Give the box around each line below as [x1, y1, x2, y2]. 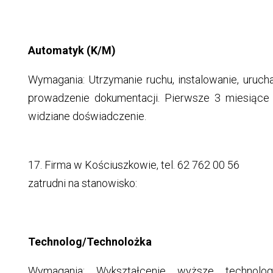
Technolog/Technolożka [27, 235, 152, 249]
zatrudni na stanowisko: [27, 177, 137, 190]
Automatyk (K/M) [27, 44, 116, 57]
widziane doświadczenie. [27, 110, 146, 123]
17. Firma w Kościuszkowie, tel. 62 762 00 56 [27, 158, 239, 172]
